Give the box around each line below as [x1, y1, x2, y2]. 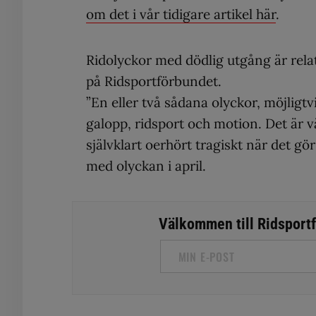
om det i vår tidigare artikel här [86, 5, 276, 23]
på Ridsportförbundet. [86, 72, 221, 90]
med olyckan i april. [86, 157, 206, 174]
